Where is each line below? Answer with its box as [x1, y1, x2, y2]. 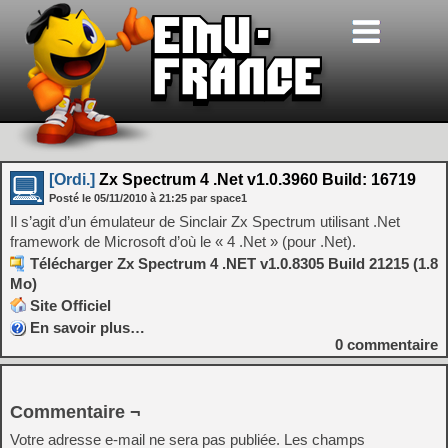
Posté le [49, 192, 94, 204]
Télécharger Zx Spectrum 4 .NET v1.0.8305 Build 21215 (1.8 [30, 255, 438, 272]
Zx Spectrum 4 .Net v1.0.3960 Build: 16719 [95, 171, 416, 188]
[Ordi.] [49, 171, 95, 188]
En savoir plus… [30, 319, 145, 336]
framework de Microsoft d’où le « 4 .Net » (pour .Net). [10, 233, 356, 250]
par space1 [190, 192, 247, 204]
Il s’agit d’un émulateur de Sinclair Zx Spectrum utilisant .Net [10, 213, 400, 230]
